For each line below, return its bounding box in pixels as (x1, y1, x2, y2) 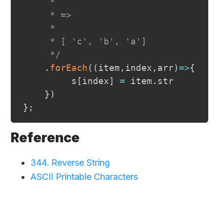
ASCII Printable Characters (30, 171, 138, 182)
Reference (11, 130, 80, 146)
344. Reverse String (30, 157, 110, 168)
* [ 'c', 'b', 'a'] (22, 36, 147, 47)
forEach (49, 63, 88, 73)
